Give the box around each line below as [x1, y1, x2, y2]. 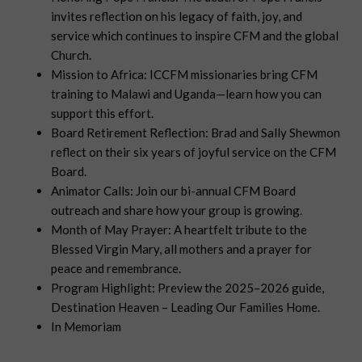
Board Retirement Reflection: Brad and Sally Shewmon [51, 125, 341, 141]
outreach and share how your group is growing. [51, 203, 303, 218]
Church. [51, 48, 92, 63]
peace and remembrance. [51, 261, 182, 276]
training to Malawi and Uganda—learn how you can [51, 86, 322, 102]
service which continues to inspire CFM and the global [51, 28, 339, 44]
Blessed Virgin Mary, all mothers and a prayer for [51, 242, 313, 257]
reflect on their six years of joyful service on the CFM [51, 145, 337, 160]
